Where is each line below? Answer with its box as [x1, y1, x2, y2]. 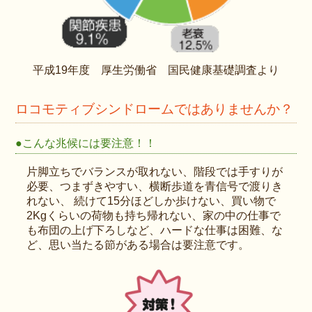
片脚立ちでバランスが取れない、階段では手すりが [26, 166, 283, 178]
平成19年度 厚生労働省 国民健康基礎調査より [33, 64, 279, 77]
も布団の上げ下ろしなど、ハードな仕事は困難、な [26, 224, 283, 237]
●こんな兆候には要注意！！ [15, 137, 157, 150]
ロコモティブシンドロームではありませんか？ [15, 102, 294, 117]
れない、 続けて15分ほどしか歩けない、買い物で [26, 195, 276, 208]
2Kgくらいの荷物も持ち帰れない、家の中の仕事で [26, 210, 281, 222]
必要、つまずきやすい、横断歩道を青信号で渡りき [26, 180, 283, 193]
